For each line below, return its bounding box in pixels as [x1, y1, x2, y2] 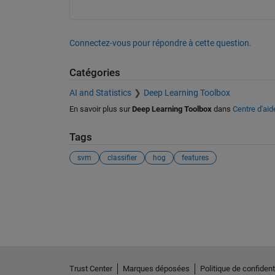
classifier [107, 153, 137, 162]
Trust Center [69, 263, 112, 273]
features [181, 153, 209, 162]
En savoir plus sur [69, 104, 132, 114]
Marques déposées [122, 263, 190, 273]
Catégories [69, 67, 120, 79]
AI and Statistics [69, 87, 131, 98]
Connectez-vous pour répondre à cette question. [69, 38, 252, 48]
